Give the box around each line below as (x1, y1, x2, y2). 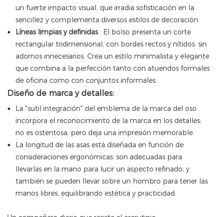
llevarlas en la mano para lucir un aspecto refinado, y (15, 165, 189, 174)
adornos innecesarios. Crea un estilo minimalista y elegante (15, 52, 209, 61)
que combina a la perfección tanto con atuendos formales (15, 64, 210, 73)
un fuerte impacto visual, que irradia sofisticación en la (15, 3, 194, 13)
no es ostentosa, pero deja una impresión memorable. (15, 128, 194, 138)
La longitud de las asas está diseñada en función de (15, 140, 184, 150)
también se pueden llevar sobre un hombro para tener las (15, 177, 208, 186)
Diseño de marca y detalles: (7, 89, 114, 98)
